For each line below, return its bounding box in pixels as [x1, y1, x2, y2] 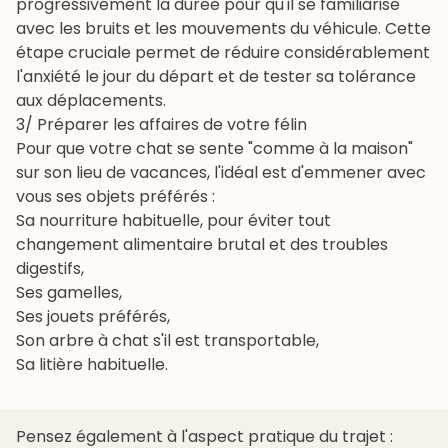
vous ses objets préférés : [16, 184, 219, 208]
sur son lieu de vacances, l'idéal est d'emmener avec [16, 160, 426, 184]
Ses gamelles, [16, 280, 122, 304]
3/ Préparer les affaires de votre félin [16, 112, 307, 136]
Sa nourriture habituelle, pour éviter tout [16, 208, 331, 232]
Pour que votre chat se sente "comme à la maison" [16, 136, 413, 160]
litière [39, 352, 83, 376]
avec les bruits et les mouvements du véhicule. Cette [16, 16, 431, 40]
